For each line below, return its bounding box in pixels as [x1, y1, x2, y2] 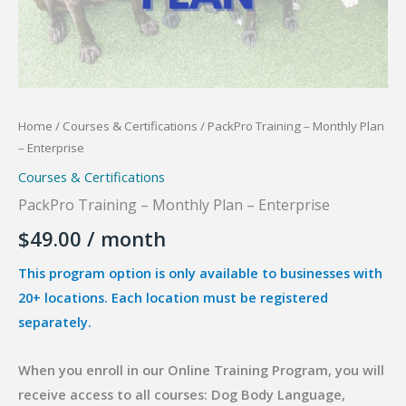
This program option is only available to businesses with [18, 264, 382, 283]
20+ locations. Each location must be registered [18, 288, 328, 307]
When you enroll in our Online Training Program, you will [18, 360, 384, 379]
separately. [18, 313, 92, 332]
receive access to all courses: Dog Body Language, [18, 384, 345, 403]
